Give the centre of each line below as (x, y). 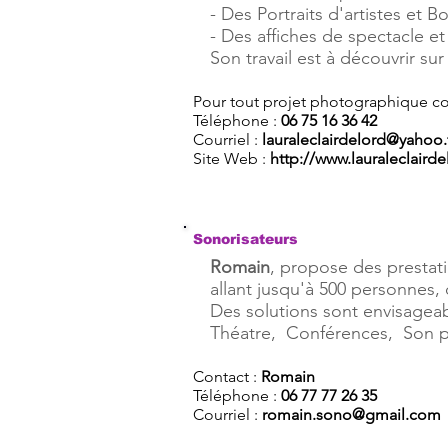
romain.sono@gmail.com (351, 414)
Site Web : (231, 158)
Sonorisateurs (245, 239)
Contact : (227, 376)
